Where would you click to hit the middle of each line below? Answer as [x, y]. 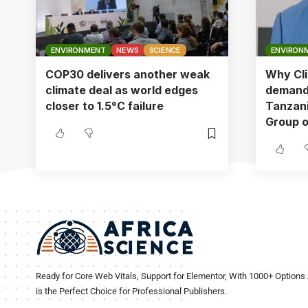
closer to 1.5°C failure [104, 106]
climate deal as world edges [122, 90]
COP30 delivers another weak [128, 74]
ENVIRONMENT [78, 50]
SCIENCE [165, 50]
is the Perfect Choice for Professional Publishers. [131, 291]
